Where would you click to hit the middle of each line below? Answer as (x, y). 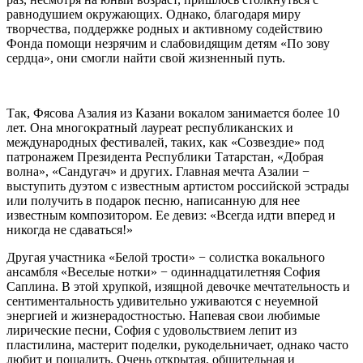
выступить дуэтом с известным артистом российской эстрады (178, 186)
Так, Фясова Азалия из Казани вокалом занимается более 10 (173, 113)
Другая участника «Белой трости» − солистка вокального (166, 258)
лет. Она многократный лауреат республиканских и (150, 128)
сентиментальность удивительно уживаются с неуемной (162, 301)
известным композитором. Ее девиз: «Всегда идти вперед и (171, 216)
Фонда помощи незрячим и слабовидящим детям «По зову (168, 44)
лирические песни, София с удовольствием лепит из (152, 331)
